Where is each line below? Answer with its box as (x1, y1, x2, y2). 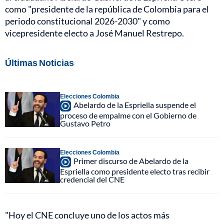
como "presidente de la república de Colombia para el (5, 3, 209, 14)
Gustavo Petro (60, 118, 110, 128)
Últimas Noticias (5, 56, 74, 68)
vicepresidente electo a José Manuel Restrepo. (5, 27, 184, 38)
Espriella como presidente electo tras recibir (60, 166, 209, 176)
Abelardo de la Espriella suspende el (73, 99, 196, 109)
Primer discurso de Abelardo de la (73, 155, 188, 165)
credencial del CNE (60, 174, 124, 184)
